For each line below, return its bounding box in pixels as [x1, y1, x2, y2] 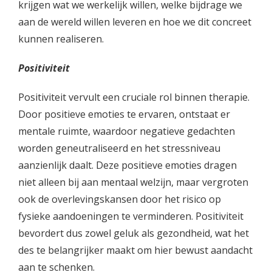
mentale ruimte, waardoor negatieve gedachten [18, 124, 235, 138]
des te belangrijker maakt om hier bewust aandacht [18, 243, 253, 257]
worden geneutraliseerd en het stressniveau [18, 141, 220, 155]
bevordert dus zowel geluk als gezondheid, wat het [18, 226, 249, 240]
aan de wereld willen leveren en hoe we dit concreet [18, 15, 251, 29]
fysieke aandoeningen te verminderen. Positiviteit [18, 209, 243, 223]
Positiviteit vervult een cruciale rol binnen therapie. [18, 90, 250, 104]
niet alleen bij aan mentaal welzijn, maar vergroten [18, 175, 248, 189]
